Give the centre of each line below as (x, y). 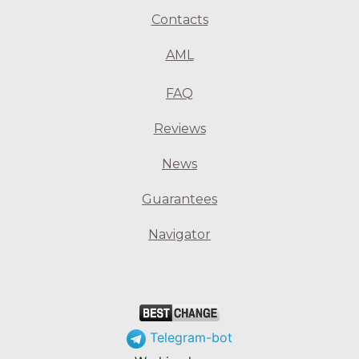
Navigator (179, 235)
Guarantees (179, 200)
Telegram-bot (189, 338)
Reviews (179, 129)
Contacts (179, 20)
